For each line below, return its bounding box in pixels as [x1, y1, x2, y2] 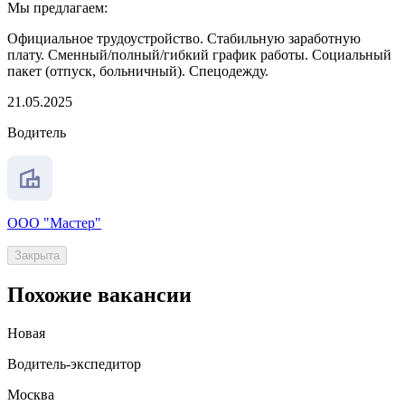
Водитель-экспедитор [7, 356, 141, 372]
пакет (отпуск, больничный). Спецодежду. [7, 63, 268, 80]
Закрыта [14, 249, 60, 263]
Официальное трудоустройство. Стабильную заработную [7, 31, 361, 47]
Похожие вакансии [7, 283, 192, 307]
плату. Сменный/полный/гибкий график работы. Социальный [7, 47, 391, 63]
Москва [7, 387, 54, 403]
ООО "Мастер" [7, 215, 101, 231]
